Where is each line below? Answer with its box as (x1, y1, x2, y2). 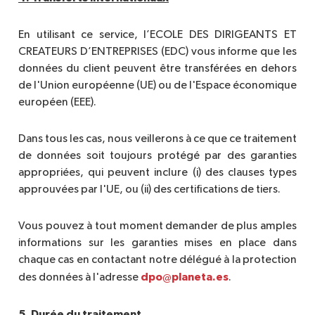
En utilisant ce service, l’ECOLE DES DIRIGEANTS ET (18, 30, 297, 41)
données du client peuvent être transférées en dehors (18, 63, 297, 75)
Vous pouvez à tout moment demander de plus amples (18, 221, 297, 233)
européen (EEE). (18, 97, 96, 109)
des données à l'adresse (18, 272, 141, 284)
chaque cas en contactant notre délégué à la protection (18, 255, 297, 266)
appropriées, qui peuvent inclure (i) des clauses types (18, 167, 297, 179)
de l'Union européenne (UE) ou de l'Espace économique (18, 80, 297, 92)
